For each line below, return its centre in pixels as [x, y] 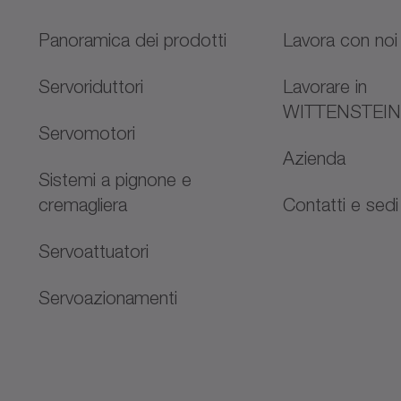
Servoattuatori [93, 251]
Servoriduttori [90, 86]
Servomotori [86, 133]
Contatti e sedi [341, 205]
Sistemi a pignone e [115, 179]
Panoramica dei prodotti [132, 40]
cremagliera [82, 205]
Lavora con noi [341, 40]
